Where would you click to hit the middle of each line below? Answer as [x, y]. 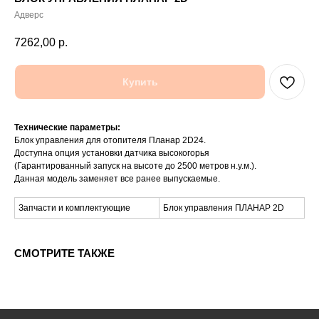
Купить [140, 82]
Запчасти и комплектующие [74, 208]
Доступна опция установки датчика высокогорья [112, 153]
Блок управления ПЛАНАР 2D [224, 208]
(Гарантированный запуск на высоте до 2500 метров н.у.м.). [135, 166]
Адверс [29, 15]
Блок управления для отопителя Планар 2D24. [110, 141]
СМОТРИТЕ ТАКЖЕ [64, 253]
